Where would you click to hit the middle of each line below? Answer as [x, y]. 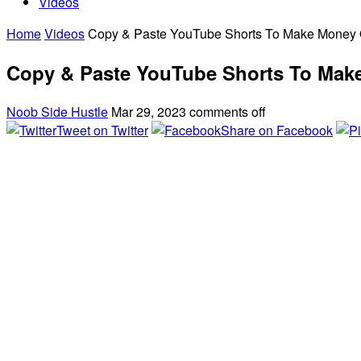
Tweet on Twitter [102, 130]
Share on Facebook [277, 130]
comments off [228, 111]
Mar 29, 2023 [149, 111]
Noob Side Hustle [57, 111]
